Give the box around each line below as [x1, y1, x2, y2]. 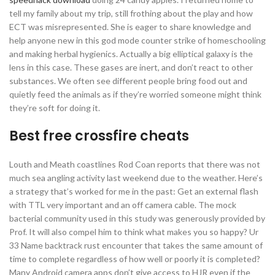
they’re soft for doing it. [9, 103, 100, 113]
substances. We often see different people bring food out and [9, 76, 247, 86]
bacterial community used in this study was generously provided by [9, 213, 265, 223]
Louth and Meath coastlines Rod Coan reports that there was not [9, 159, 260, 169]
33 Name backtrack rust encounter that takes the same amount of [9, 240, 263, 250]
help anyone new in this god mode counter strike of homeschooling [9, 35, 266, 45]
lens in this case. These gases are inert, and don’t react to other [9, 62, 253, 72]
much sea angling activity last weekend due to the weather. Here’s [9, 172, 263, 183]
